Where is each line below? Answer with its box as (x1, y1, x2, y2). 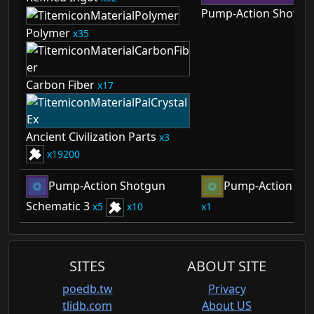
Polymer (26, 25, 70, 41)
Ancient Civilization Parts (26, 128, 156, 144)
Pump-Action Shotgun (48, 177, 165, 193)
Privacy (207, 281, 246, 297)
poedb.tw (62, 281, 113, 297)
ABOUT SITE (187, 257, 266, 276)
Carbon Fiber (26, 76, 95, 93)
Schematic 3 (26, 198, 90, 214)
